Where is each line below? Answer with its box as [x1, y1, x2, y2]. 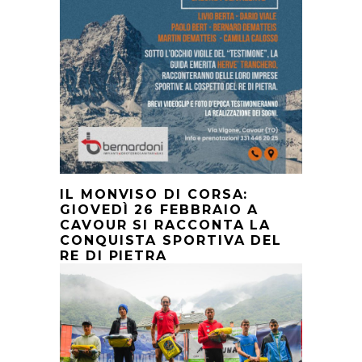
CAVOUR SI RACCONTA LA [60, 217, 271, 233]
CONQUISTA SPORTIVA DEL [60, 232, 283, 248]
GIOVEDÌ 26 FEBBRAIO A [60, 201, 259, 217]
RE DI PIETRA [60, 247, 168, 263]
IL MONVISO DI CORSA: [60, 186, 249, 202]
